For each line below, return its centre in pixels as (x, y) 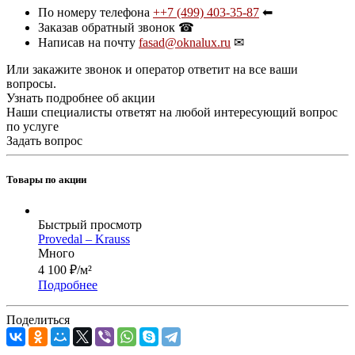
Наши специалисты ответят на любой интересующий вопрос (172, 112)
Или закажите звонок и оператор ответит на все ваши (152, 69)
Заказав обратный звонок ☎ (116, 27)
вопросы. (31, 83)
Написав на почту (88, 42)
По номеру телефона (95, 12)
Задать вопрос (44, 140)
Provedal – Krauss (84, 239)
